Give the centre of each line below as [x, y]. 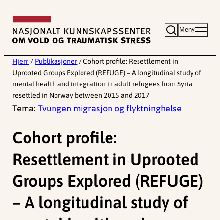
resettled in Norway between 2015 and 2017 [81, 96]
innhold [18, 39]
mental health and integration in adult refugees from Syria [103, 84]
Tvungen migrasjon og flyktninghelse [110, 109]
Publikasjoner [56, 62]
